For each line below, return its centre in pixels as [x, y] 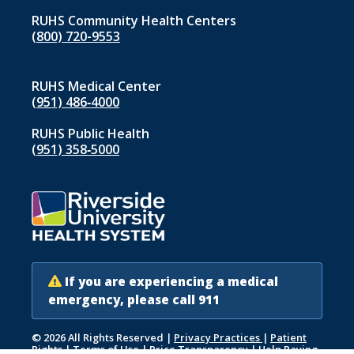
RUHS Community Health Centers [134, 21]
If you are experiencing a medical [172, 281]
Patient [288, 337]
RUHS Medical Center [96, 87]
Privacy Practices [218, 337]
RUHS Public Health [90, 134]
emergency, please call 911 [134, 299]
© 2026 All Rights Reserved [98, 337]
